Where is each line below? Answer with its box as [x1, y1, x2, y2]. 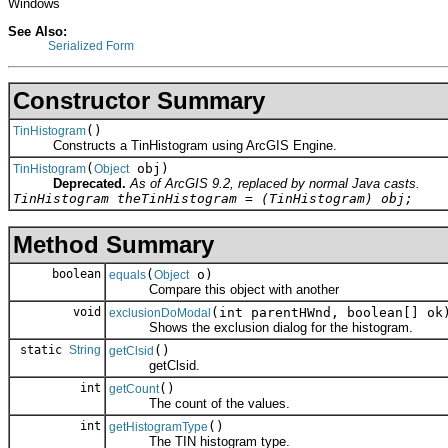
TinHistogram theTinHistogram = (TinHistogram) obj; [13, 190, 413, 206]
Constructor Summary [13, 86, 265, 114]
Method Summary [13, 230, 214, 258]
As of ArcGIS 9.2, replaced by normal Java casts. [130, 175, 420, 191]
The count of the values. [109, 395, 290, 411]
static [20, 342, 69, 357]
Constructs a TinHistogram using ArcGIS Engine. [13, 137, 337, 153]
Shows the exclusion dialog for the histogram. [109, 319, 413, 335]
